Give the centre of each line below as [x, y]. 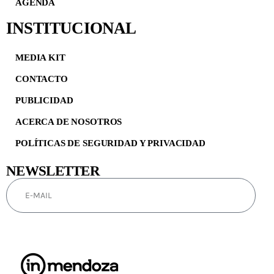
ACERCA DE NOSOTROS [69, 121]
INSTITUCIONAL [71, 28]
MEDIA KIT [40, 57]
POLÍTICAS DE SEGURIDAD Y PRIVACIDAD [110, 143]
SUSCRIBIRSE [131, 234]
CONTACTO [42, 79]
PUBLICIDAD [44, 100]
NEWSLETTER [53, 171]
